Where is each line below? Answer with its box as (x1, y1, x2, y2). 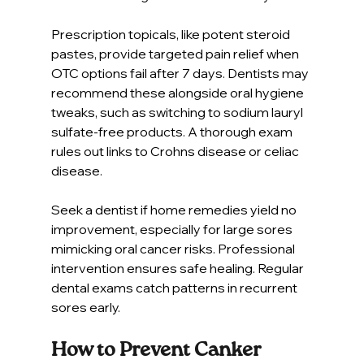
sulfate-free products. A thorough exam (50, 123, 295, 140)
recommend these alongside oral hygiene (50, 84, 306, 101)
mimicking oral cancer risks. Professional (50, 240, 297, 257)
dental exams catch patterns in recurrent (50, 279, 300, 296)
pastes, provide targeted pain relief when (50, 45, 301, 62)
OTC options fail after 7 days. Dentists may (50, 64, 311, 81)
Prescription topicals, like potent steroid (50, 25, 292, 42)
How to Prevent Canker (50, 340, 266, 360)
